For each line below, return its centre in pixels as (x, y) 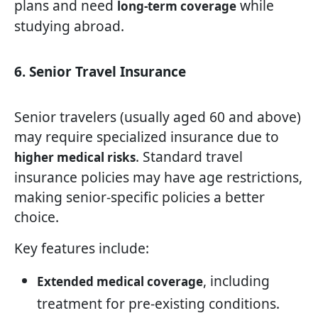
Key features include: (82, 248)
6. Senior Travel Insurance (100, 72)
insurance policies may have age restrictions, (158, 177)
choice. (37, 217)
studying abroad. (69, 26)
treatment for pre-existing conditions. (158, 304)
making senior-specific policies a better (139, 197)
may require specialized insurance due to (147, 137)
